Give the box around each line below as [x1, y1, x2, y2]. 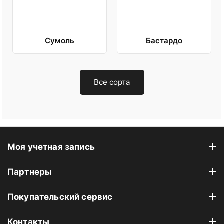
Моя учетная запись [7, 141, 95, 152]
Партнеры [7, 166, 52, 177]
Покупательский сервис [7, 191, 113, 202]
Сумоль [45, 36, 74, 46]
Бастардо [146, 36, 182, 46]
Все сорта [93, 77, 130, 87]
